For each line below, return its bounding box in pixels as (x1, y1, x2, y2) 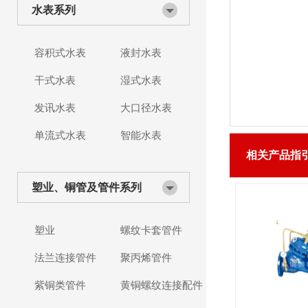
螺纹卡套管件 (120, 225, 182, 236)
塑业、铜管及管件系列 (32, 181, 142, 193)
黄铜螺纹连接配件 (120, 280, 203, 291)
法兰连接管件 (34, 252, 96, 263)
